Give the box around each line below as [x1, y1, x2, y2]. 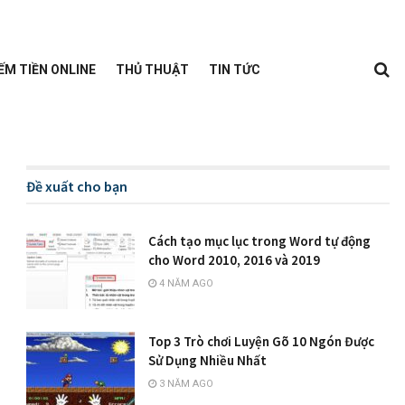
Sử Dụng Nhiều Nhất [148, 351, 268, 369]
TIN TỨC [208, 61, 260, 77]
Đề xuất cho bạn [26, 177, 128, 195]
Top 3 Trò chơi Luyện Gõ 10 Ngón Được [148, 332, 375, 350]
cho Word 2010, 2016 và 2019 [148, 251, 321, 268]
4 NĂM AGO [156, 278, 214, 289]
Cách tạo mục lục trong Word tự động [148, 232, 372, 250]
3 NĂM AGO [156, 377, 214, 390]
